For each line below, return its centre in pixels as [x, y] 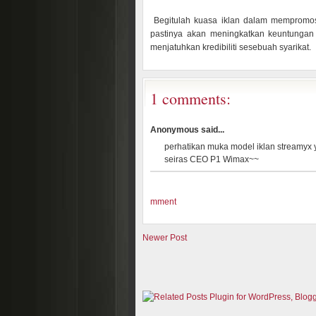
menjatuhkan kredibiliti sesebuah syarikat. [231, 47]
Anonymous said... [187, 130]
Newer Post [165, 238]
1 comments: [190, 98]
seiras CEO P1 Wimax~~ [212, 159]
